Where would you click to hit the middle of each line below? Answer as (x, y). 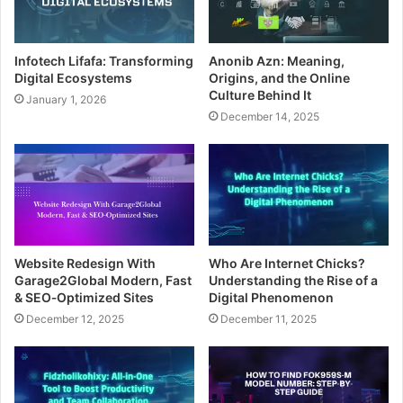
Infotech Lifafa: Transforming (104, 60)
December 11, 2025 (269, 318)
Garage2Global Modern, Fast (103, 280)
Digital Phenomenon (271, 297)
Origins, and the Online (279, 77)
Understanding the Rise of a (293, 280)
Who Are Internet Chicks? (287, 263)
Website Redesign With (85, 263)
